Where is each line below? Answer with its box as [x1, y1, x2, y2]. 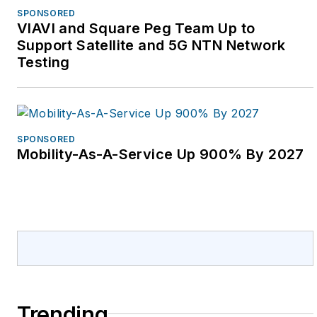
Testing [17, 53, 70, 71]
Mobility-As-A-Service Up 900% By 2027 [17, 145, 306, 163]
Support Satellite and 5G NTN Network [17, 36, 286, 54]
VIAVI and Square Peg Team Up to [17, 19, 255, 37]
